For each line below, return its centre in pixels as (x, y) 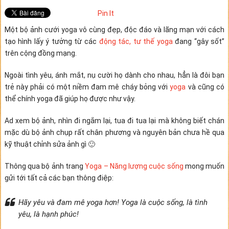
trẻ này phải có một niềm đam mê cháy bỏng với (87, 87)
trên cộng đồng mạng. (40, 53)
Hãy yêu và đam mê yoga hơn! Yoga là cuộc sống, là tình (113, 202)
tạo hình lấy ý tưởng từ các (52, 41)
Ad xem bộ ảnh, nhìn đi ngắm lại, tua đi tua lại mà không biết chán (114, 121)
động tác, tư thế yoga (136, 41)
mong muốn (204, 166)
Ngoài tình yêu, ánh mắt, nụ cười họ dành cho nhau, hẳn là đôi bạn (114, 75)
